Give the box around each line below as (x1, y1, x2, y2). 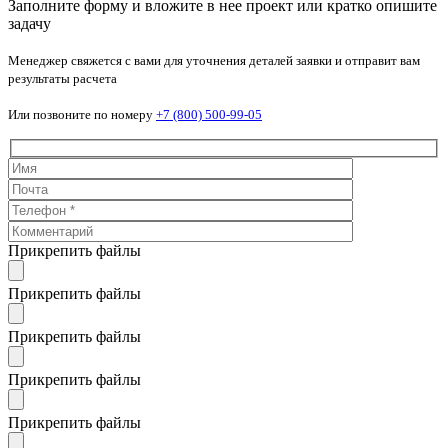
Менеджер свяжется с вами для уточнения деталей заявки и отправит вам (8, 52, 420, 68)
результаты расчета (8, 70, 117, 86)
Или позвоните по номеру (8, 106, 156, 122)
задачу (8, 14, 51, 32)
